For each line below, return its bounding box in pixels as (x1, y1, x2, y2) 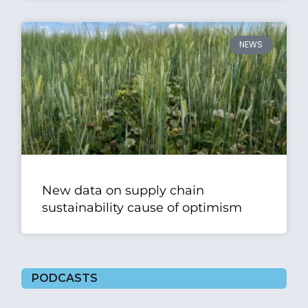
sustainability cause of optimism (42, 199, 243, 215)
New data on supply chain (42, 182, 205, 198)
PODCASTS (32, 271, 98, 285)
